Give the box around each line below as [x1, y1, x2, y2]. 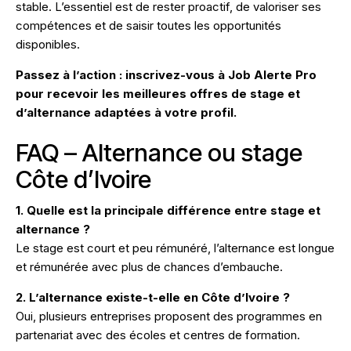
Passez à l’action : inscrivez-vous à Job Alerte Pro [16, 67, 317, 82]
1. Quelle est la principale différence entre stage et [16, 202, 320, 218]
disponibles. [16, 36, 80, 52]
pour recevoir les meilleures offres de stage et [16, 85, 300, 101]
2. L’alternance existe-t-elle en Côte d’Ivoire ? [16, 289, 290, 305]
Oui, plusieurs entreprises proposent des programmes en [16, 308, 322, 324]
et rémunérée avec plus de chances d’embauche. [16, 259, 283, 274]
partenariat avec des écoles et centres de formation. [16, 327, 300, 342]
